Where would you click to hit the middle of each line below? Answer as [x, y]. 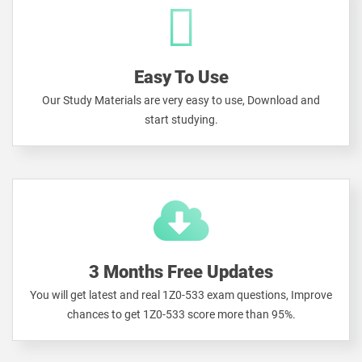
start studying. [181, 120]
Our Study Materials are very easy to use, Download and [181, 100]
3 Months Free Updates [181, 272]
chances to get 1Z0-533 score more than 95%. [181, 314]
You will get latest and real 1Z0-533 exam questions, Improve [181, 295]
